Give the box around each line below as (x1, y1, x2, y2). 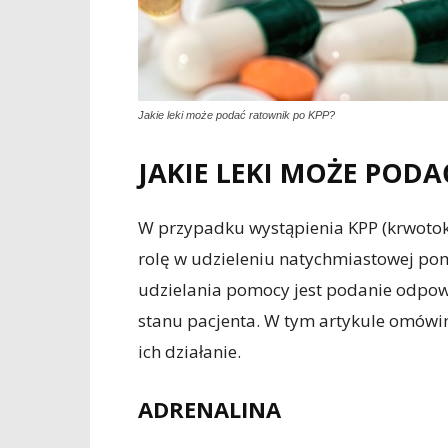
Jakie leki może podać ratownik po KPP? (138, 109, 335, 121)
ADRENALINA (138, 394, 281, 424)
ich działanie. (138, 340, 241, 363)
